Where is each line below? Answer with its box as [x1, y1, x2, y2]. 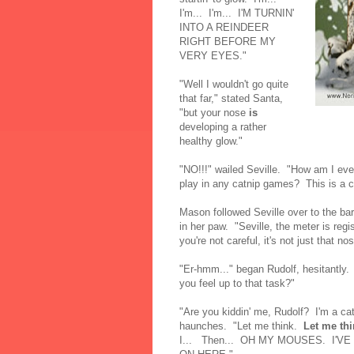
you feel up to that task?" [179, 277, 295, 289]
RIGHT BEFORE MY [179, 35, 276, 47]
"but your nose [179, 106, 249, 119]
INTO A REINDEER [179, 21, 269, 33]
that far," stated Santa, [179, 92, 283, 104]
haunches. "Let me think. [179, 319, 303, 332]
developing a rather [179, 120, 266, 133]
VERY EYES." [179, 49, 247, 62]
